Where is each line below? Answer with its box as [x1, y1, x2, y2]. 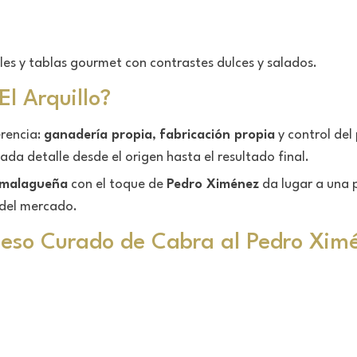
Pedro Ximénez [167, 177, 259, 191]
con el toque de [68, 177, 167, 191]
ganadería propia [44, 127, 152, 142]
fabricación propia [159, 127, 275, 142]
